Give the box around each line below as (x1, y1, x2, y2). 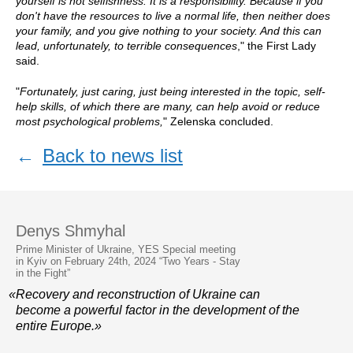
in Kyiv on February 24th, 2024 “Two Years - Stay (16, 255, 240, 267)
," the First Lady (237, 39, 316, 52)
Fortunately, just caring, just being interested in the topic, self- (20, 85, 325, 98)
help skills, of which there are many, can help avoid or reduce (16, 100, 320, 113)
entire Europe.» (16, 319, 102, 333)
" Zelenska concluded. (163, 115, 273, 128)
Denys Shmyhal (16, 222, 125, 240)
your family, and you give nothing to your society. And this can (16, 24, 321, 37)
